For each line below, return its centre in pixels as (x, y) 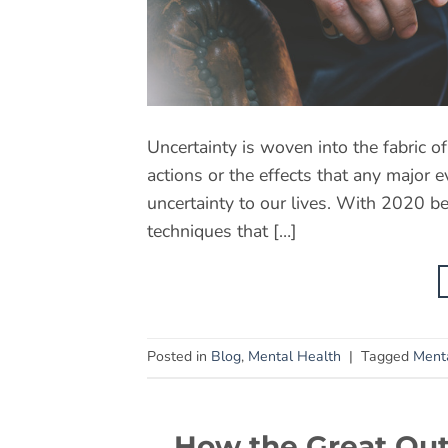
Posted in (179, 357)
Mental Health (294, 357)
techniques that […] (222, 230)
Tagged (387, 357)
